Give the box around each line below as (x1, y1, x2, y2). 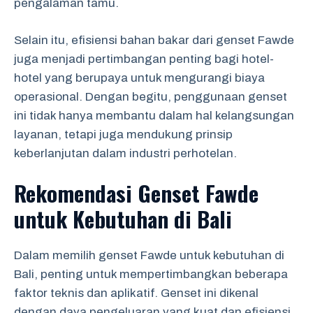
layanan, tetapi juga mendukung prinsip (14, 127, 233, 141)
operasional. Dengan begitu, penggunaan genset (14, 89, 287, 103)
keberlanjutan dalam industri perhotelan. (14, 146, 237, 160)
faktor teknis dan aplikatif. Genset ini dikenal (14, 286, 259, 300)
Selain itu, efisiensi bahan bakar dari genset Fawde (14, 33, 294, 47)
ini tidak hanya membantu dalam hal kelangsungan (14, 108, 294, 122)
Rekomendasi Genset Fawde (14, 177, 259, 209)
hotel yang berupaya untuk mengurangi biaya (14, 71, 265, 85)
